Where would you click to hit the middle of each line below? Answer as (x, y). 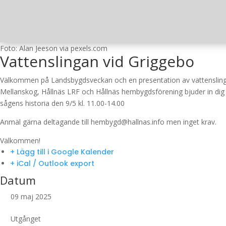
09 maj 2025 (31, 196)
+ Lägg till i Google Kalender (62, 152)
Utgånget (26, 219)
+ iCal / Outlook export (52, 163)
